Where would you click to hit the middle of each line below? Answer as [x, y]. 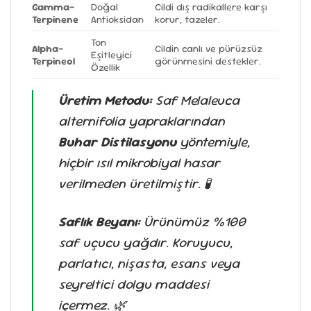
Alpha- [48, 48]
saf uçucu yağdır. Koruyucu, [145, 242]
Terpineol [53, 61]
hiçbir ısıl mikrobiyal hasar [139, 162]
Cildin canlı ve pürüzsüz [209, 48]
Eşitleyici [112, 54]
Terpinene [55, 19]
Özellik [106, 67]
